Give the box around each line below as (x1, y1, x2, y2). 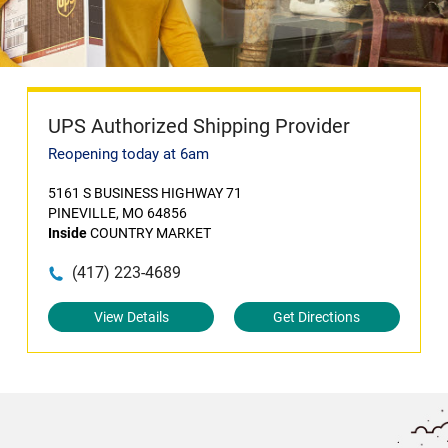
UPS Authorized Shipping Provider (48, 114, 351, 138)
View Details (93, 309, 169, 325)
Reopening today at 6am (48, 145, 210, 163)
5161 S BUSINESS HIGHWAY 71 (48, 185, 243, 201)
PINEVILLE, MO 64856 (48, 205, 188, 221)
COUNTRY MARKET (87, 225, 212, 241)
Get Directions (273, 309, 361, 325)
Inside (48, 225, 88, 241)
